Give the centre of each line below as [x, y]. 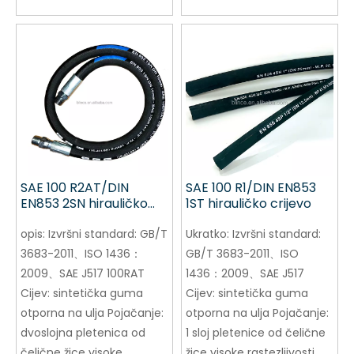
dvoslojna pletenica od [83, 333]
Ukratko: [209, 234]
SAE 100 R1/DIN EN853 [251, 188]
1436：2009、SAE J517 [245, 274]
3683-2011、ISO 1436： [81, 254]
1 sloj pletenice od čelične [256, 333]
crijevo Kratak [64, 220]
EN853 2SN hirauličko [84, 204]
